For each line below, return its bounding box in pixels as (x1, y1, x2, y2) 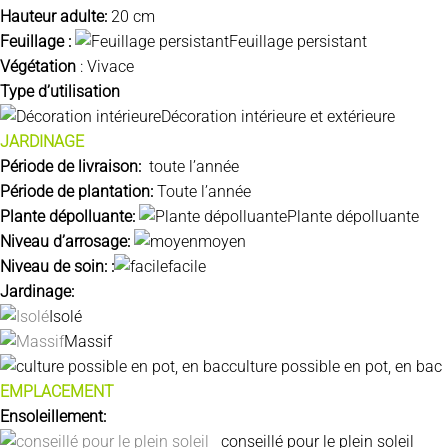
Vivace (87, 56, 134, 76)
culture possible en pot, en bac (229, 356, 442, 376)
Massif (64, 331, 112, 351)
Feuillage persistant (229, 31, 367, 51)
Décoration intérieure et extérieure (161, 106, 399, 126)
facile (168, 256, 206, 276)
